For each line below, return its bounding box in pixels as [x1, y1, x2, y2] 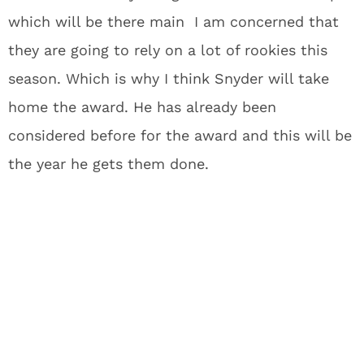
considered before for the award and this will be [8, 126, 352, 144]
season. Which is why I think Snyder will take [8, 69, 329, 87]
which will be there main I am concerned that [8, 12, 339, 30]
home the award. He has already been [8, 97, 276, 115]
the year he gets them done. [8, 154, 209, 172]
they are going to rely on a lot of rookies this [8, 41, 327, 58]
